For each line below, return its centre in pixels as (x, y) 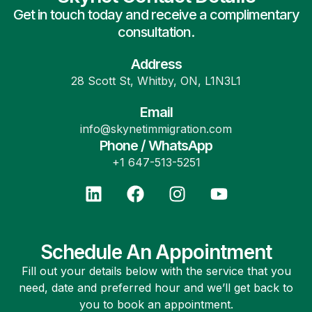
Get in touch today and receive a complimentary (156, 15)
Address (156, 64)
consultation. (156, 32)
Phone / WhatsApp (156, 146)
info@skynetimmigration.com (156, 129)
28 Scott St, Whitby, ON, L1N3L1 (156, 81)
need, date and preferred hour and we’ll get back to (156, 287)
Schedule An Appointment (156, 252)
